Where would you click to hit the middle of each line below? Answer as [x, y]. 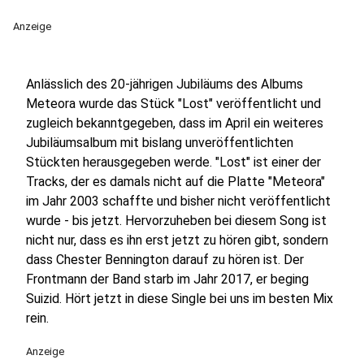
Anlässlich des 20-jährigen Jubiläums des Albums [165, 84]
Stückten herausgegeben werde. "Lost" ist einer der [173, 162]
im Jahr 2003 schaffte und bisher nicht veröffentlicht [178, 201]
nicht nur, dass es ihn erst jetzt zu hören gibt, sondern [177, 240]
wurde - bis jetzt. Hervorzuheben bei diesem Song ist [176, 221]
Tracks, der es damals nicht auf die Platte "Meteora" [175, 182]
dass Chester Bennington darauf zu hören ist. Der [165, 260]
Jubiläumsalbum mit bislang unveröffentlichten [160, 143]
